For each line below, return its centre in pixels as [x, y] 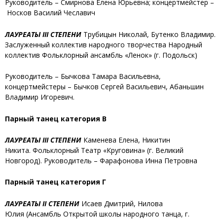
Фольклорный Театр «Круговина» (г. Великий [107, 150]
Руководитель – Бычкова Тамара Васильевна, [83, 76]
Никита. [18, 150]
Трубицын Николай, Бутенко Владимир [149, 34]
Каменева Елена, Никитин [126, 140]
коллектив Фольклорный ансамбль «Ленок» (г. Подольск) [101, 55]
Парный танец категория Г [55, 182]
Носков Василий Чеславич [51, 13]
